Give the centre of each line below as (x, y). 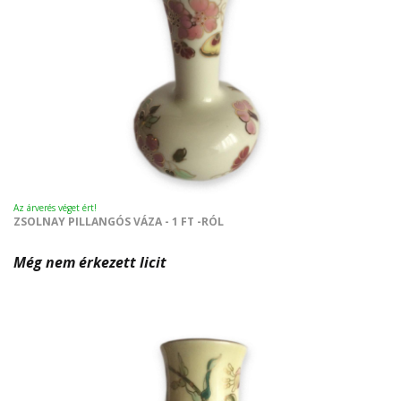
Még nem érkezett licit (90, 263)
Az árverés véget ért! (55, 208)
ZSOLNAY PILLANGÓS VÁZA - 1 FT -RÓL (119, 222)
